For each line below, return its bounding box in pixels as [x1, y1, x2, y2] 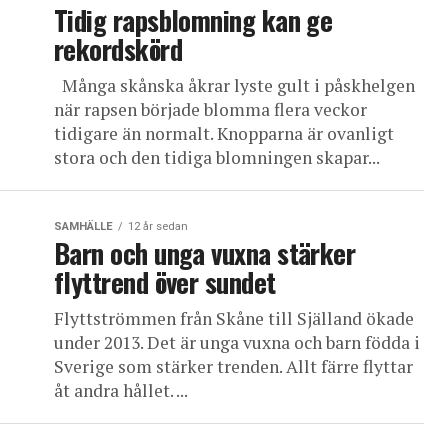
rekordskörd [54, 29, 183, 69]
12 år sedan [128, 220, 188, 233]
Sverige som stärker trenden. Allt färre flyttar [54, 355, 413, 378]
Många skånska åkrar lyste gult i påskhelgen [54, 74, 415, 97]
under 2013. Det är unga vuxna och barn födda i [54, 331, 420, 354]
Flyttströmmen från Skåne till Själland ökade [54, 307, 414, 330]
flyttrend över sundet [54, 262, 276, 302]
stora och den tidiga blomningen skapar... [54, 146, 380, 169]
